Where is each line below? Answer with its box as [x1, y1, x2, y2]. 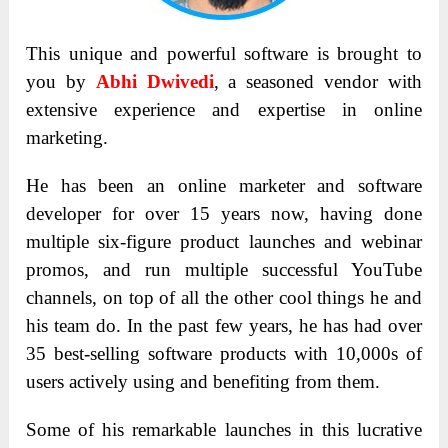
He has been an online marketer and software [26, 174, 422, 196]
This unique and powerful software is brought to [26, 42, 422, 64]
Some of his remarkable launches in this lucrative [26, 418, 422, 440]
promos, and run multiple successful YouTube [26, 258, 422, 280]
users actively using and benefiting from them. [26, 370, 381, 392]
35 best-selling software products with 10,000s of [26, 342, 422, 364]
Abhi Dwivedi [95, 70, 214, 92]
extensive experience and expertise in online [26, 98, 422, 120]
